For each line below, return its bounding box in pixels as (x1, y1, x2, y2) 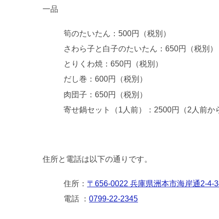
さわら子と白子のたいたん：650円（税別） (64, 44, 218, 53)
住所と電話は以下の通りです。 (43, 154, 152, 163)
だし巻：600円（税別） (64, 75, 148, 84)
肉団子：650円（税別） (64, 90, 148, 99)
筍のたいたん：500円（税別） (64, 29, 171, 38)
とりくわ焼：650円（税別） (64, 60, 163, 68)
